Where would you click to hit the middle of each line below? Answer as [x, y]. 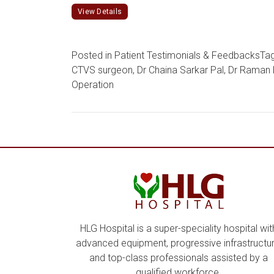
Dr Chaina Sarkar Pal [180, 70]
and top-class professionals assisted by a [179, 258]
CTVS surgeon [102, 70]
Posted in [93, 55]
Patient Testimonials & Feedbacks [187, 55]
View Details [100, 12]
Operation [93, 85]
